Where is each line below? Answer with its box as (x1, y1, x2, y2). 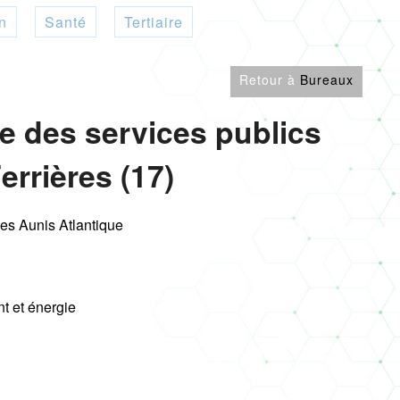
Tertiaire (123, 12, 183, 32)
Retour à (239, 71, 300, 88)
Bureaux (300, 71, 354, 88)
